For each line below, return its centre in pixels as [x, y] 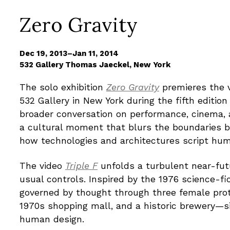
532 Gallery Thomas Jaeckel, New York [95, 64]
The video [42, 166]
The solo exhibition [63, 87]
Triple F [81, 166]
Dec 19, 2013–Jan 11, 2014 [69, 53]
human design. [52, 219]
